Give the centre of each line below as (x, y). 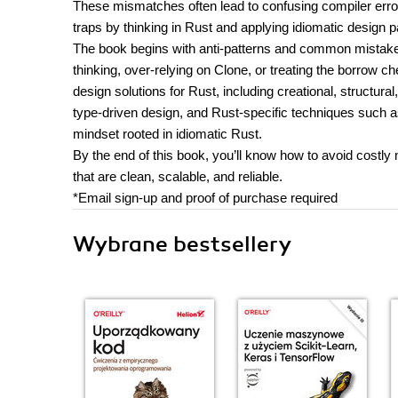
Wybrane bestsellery (182, 244)
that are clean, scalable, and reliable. (178, 176)
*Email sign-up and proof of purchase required (205, 198)
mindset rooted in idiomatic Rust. (167, 134)
